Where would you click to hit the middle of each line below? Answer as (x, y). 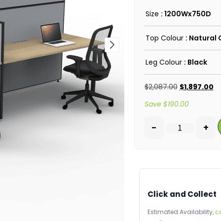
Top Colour (164, 38)
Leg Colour (164, 62)
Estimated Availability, (181, 212)
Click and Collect (182, 194)
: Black (195, 62)
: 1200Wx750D (186, 14)
